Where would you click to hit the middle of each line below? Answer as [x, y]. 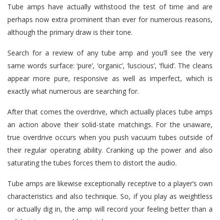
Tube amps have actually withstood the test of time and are [110, 6]
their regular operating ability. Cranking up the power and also [110, 150]
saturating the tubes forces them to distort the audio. [92, 163]
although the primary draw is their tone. [70, 32]
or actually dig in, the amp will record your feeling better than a [110, 209]
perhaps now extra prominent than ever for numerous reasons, [110, 19]
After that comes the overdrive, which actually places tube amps [110, 111]
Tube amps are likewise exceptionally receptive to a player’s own [110, 183]
